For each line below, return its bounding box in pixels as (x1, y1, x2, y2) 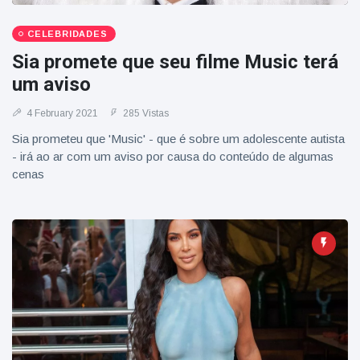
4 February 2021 (24, 108, 98, 119)
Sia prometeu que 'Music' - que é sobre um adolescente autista (12, 132, 345, 145)
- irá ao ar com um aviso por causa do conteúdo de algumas (12, 149, 333, 163)
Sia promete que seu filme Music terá (12, 51, 338, 73)
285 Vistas (121, 108, 169, 119)
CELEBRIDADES (27, 29, 108, 39)
